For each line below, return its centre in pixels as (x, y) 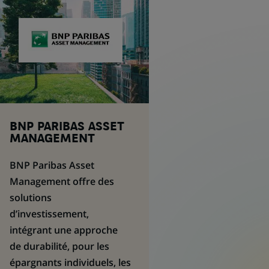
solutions (30, 198)
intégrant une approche (63, 230)
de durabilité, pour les (59, 246)
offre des (93, 181)
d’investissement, (49, 214)
